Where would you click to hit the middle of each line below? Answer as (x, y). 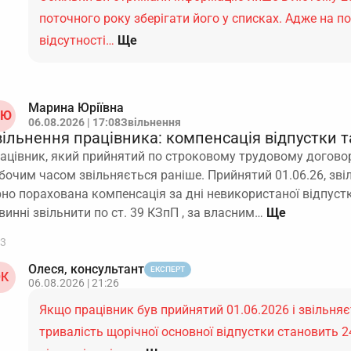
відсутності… (77, 40)
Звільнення (151, 122)
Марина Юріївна (76, 108)
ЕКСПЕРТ (168, 269)
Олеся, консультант (86, 269)
